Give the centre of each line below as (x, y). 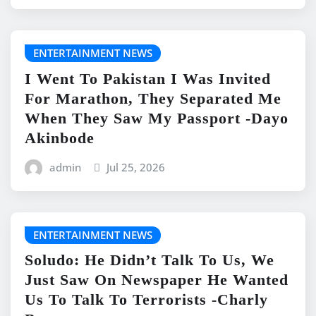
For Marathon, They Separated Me (153, 98)
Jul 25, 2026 (136, 167)
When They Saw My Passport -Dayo (157, 118)
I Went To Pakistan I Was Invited (148, 78)
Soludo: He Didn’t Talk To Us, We (150, 260)
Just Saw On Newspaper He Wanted (157, 280)
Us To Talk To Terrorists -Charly (146, 300)
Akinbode (60, 138)
